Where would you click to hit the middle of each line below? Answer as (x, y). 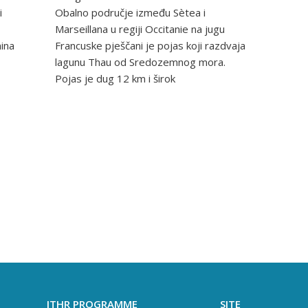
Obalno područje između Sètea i (130, 13)
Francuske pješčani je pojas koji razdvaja (150, 46)
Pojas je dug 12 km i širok (115, 79)
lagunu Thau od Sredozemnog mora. (140, 62)
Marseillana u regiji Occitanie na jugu (140, 29)
